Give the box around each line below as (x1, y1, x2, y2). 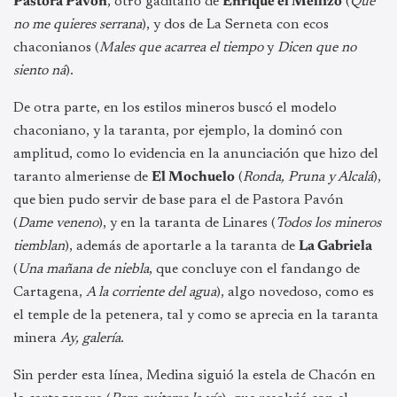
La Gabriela (299, 238, 372, 253)
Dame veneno (18, 215, 98, 230)
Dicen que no (277, 40, 356, 55)
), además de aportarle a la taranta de (65, 238, 299, 253)
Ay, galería (60, 331, 121, 346)
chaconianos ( (13, 40, 99, 55)
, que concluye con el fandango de (149, 261, 360, 276)
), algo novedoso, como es (216, 284, 374, 300)
